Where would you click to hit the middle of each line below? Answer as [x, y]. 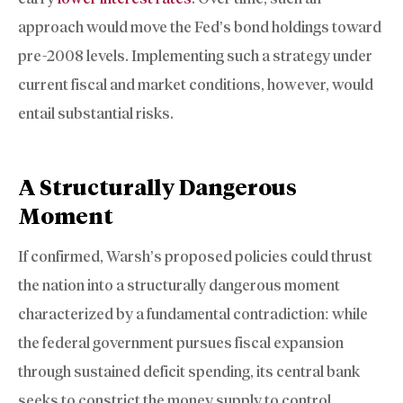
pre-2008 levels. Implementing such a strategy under [195, 55]
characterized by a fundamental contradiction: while [193, 314]
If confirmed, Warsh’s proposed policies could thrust [195, 257]
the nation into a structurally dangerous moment [179, 286]
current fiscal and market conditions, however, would [196, 84]
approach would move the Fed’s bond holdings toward [200, 27]
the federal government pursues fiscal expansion [181, 343]
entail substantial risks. [96, 113]
